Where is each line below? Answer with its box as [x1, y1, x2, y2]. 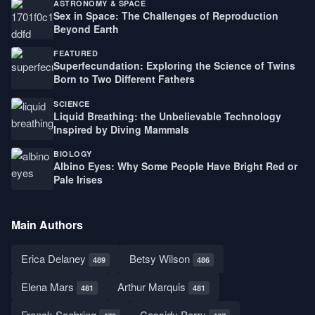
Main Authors [11, 217, 83, 233]
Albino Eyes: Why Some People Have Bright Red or [53, 158, 297, 173]
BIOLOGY [53, 148, 92, 159]
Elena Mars [21, 279, 77, 295]
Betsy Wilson [129, 251, 193, 266]
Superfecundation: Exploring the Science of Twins [53, 58, 295, 73]
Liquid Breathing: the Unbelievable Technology [53, 108, 281, 123]
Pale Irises [53, 172, 103, 186]
